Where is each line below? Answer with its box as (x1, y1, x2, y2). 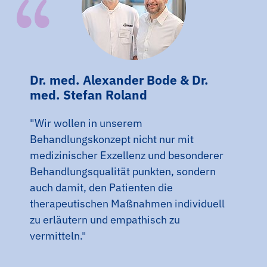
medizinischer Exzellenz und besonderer (30, 148, 223, 162)
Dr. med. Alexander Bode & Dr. (30, 71, 209, 88)
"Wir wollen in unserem (30, 116, 142, 130)
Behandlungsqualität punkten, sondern (30, 164, 216, 178)
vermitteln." (30, 228, 86, 243)
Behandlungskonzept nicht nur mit (30, 132, 194, 146)
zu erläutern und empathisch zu (30, 212, 180, 226)
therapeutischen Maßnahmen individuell (30, 196, 225, 210)
